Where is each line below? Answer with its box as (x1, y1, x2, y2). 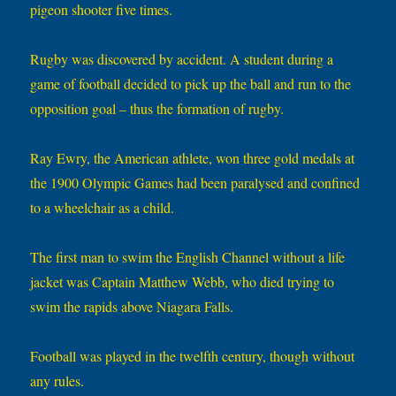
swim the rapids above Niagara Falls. (30, 297, 234, 316)
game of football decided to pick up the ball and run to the (30, 74, 352, 94)
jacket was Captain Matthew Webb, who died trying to (30, 272, 335, 292)
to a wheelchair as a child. (30, 198, 175, 217)
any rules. (30, 371, 85, 391)
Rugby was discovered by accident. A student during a (30, 49, 334, 69)
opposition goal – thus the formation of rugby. (30, 99, 285, 118)
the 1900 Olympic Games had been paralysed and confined (30, 173, 361, 193)
